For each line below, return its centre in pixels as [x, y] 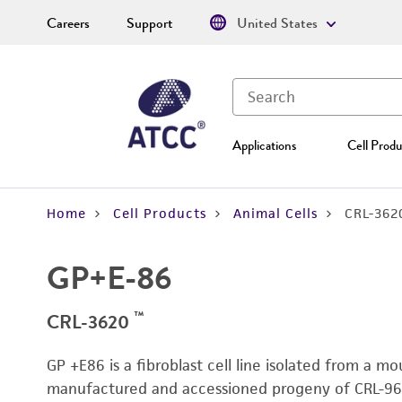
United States [277, 23]
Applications [264, 145]
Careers [68, 23]
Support [150, 23]
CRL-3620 [90, 322]
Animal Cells [275, 213]
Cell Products [160, 213]
